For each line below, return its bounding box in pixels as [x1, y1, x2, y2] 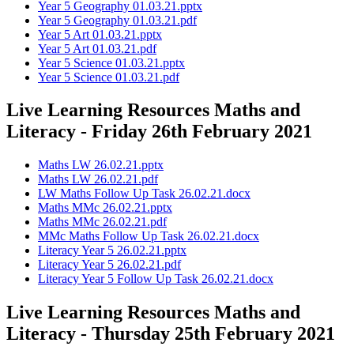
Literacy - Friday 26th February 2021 [6, 121, 312, 142]
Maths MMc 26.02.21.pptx [38, 201, 172, 215]
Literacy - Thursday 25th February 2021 [6, 323, 335, 345]
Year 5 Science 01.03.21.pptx [38, 55, 185, 70]
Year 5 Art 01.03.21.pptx [38, 27, 162, 41]
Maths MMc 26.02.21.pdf [38, 215, 167, 229]
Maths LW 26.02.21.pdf [38, 172, 158, 186]
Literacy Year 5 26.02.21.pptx [38, 243, 186, 258]
